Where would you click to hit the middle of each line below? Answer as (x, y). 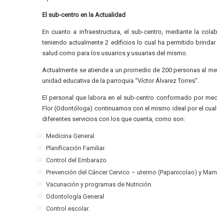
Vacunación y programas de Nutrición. (100, 184)
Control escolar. (68, 209)
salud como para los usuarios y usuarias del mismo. (115, 53)
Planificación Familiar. (76, 148)
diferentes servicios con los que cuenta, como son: (114, 119)
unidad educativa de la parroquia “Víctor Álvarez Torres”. (121, 81)
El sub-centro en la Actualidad (84, 15)
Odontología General (75, 196)
